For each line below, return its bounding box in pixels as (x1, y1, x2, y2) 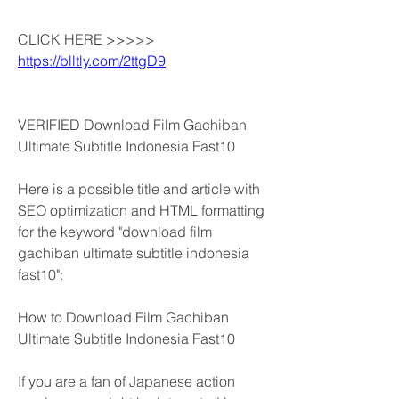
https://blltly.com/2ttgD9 (18, 52, 166, 69)
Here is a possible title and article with (18, 180, 260, 198)
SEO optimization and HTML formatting (18, 201, 265, 219)
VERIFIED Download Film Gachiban (18, 116, 247, 134)
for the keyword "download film (18, 223, 212, 240)
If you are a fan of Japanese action (18, 372, 235, 390)
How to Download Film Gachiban (18, 308, 229, 326)
